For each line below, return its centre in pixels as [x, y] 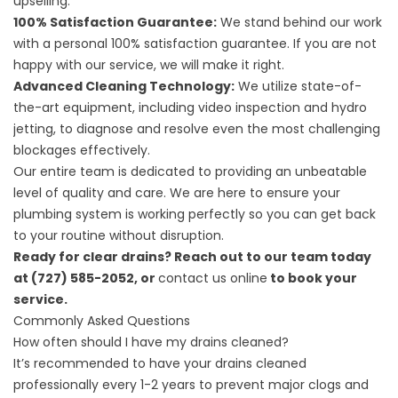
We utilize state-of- [298, 86]
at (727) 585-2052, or [86, 278]
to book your [312, 278]
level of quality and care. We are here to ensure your [177, 192]
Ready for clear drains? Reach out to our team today [192, 256]
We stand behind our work [299, 22]
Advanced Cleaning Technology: [124, 86]
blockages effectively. [82, 150]
